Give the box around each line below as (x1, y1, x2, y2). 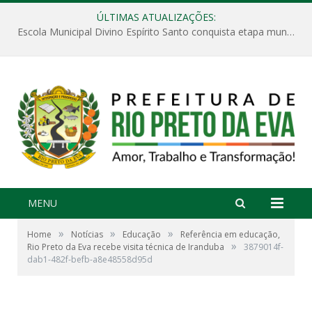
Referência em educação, (180, 228, 280, 240)
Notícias (71, 228, 103, 240)
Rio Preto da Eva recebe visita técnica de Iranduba (27, 240, 224, 253)
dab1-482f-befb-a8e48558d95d (27, 253, 153, 265)
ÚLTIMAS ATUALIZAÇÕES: (96, 10, 216, 24)
